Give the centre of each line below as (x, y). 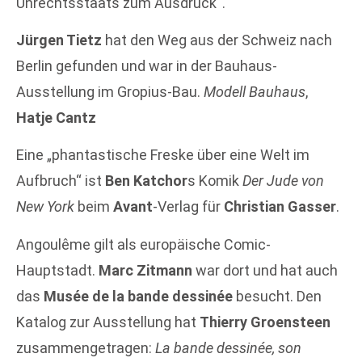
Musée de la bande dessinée (138, 296)
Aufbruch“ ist (61, 181)
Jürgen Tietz (59, 40)
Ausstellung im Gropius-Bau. (110, 92)
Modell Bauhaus (255, 92)
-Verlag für (188, 207)
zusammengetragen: (86, 347)
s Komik (215, 181)
